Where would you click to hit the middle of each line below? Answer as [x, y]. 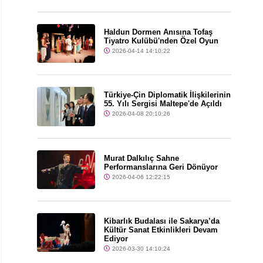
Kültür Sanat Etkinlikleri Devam [161, 230]
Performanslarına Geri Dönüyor [161, 167]
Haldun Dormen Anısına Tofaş [159, 32]
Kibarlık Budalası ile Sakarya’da [162, 221]
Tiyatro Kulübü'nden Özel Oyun [161, 41]
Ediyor [116, 238]
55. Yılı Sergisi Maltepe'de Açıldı [163, 104]
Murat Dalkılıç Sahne [142, 158]
